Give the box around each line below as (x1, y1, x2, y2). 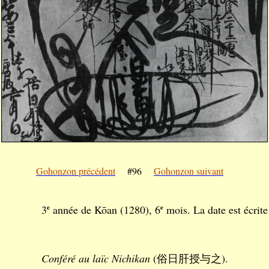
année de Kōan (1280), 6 (50, 202, 160, 217)
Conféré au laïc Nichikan (41, 251, 150, 265)
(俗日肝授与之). (150, 251, 228, 265)
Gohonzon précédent (36, 165, 115, 177)
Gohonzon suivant (154, 165, 223, 177)
